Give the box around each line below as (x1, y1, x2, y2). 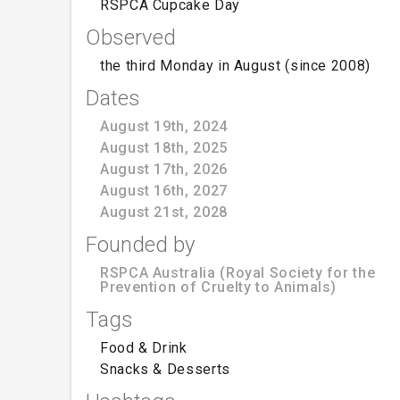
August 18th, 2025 (100, 138, 228, 156)
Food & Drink (100, 338, 187, 356)
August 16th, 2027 (100, 181, 228, 199)
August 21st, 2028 (100, 203, 228, 221)
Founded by (86, 231, 195, 257)
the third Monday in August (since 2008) (100, 56, 371, 74)
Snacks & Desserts (100, 360, 230, 378)
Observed (86, 24, 176, 50)
